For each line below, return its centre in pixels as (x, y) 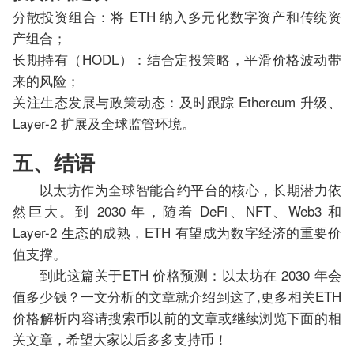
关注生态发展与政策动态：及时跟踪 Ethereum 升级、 (177, 102)
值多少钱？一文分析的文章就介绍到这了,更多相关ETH (177, 296)
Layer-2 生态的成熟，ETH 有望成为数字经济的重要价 (177, 232)
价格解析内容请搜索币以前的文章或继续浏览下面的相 (177, 318)
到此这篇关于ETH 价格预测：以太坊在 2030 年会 (190, 275)
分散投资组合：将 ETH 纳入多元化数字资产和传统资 (177, 17)
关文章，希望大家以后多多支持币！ (120, 339)
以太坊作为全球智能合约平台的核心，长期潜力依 (190, 190)
